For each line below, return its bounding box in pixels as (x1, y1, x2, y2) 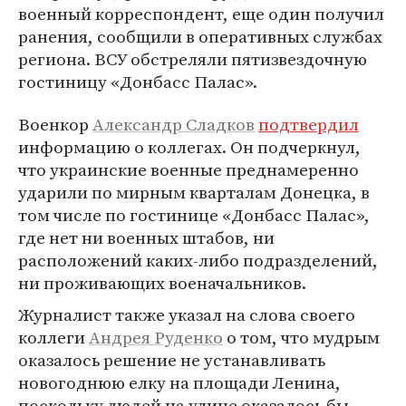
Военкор (18, 112, 92, 136)
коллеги (18, 325, 89, 349)
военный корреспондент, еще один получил (18, 2, 384, 25)
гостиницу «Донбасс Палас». (18, 70, 257, 93)
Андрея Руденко (89, 325, 223, 349)
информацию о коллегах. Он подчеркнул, (18, 135, 361, 159)
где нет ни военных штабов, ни (18, 226, 275, 249)
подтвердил (258, 112, 359, 136)
